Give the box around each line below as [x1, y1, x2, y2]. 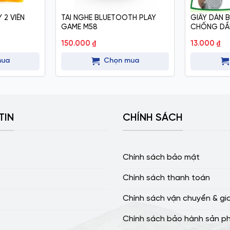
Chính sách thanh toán [123, 174, 210, 183]
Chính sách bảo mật [123, 153, 200, 162]
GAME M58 [61, 23, 98, 32]
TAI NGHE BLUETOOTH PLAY [61, 14, 139, 23]
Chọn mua [103, 57, 139, 65]
